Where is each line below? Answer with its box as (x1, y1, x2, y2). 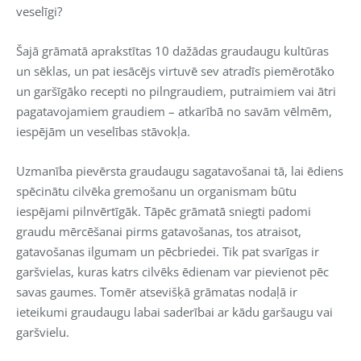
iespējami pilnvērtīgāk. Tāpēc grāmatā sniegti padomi (16, 202, 311, 219)
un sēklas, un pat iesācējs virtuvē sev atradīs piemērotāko (16, 62, 334, 79)
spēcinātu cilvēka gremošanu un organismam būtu (16, 182, 297, 199)
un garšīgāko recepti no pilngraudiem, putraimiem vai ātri (16, 82, 336, 99)
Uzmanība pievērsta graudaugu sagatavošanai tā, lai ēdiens (16, 162, 343, 179)
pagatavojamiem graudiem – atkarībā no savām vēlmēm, (16, 102, 332, 119)
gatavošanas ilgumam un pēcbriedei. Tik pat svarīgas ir (16, 243, 319, 259)
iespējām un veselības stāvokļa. (16, 122, 190, 139)
